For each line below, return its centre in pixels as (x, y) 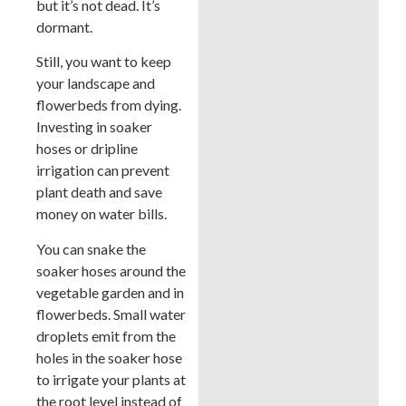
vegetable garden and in (110, 292)
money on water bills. (103, 214)
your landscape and (96, 83)
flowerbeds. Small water (111, 314)
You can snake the (91, 248)
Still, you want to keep (104, 62)
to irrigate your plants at (111, 379)
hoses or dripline (87, 149)
